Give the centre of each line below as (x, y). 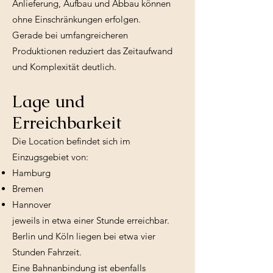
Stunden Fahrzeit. (47, 252)
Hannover (32, 204)
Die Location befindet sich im (71, 141)
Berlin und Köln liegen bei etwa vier (84, 236)
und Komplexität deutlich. (64, 66)
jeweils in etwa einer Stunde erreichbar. (91, 220)
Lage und (49, 101)
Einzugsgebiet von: (50, 157)
